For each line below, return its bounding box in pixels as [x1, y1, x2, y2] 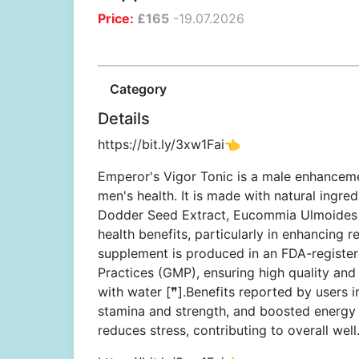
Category [110, 81, 167, 97]
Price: [98, 10, 134, 26]
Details [98, 109, 150, 128]
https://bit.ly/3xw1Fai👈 [98, 136, 240, 152]
